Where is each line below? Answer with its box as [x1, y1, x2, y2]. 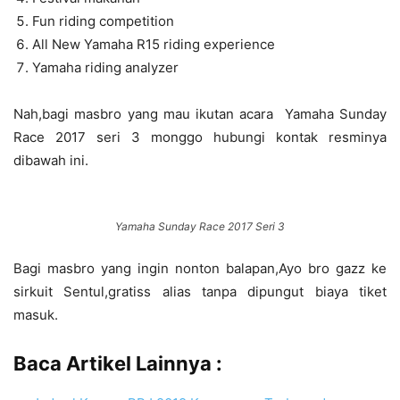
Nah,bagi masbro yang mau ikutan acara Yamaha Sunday [13, 105, 387, 122]
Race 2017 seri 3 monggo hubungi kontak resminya [13, 129, 387, 146]
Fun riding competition [32, 12, 174, 29]
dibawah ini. [13, 152, 88, 169]
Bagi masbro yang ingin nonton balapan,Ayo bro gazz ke [13, 260, 387, 277]
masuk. [13, 306, 58, 323]
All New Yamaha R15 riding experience [32, 36, 275, 53]
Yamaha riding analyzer [32, 59, 179, 76]
